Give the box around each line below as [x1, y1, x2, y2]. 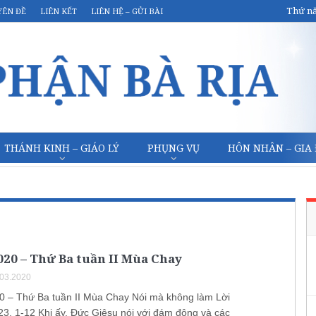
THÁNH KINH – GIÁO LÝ [4, 141, 119, 154]
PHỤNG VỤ [147, 141, 200, 154]
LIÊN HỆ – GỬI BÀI [91, 6, 163, 16]
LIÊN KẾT [40, 6, 77, 16]
